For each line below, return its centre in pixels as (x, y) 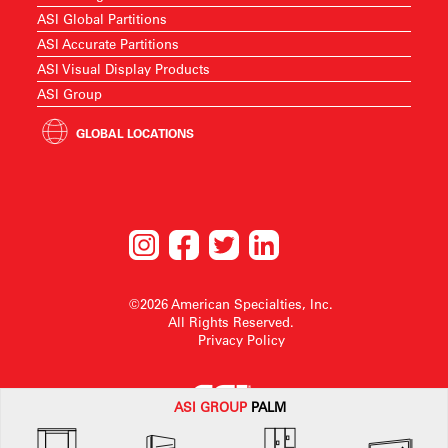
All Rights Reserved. (231, 321)
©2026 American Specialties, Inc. (231, 303)
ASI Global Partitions (102, 18)
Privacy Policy (241, 339)
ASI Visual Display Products (124, 68)
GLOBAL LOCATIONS (135, 133)
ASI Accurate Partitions (108, 43)
